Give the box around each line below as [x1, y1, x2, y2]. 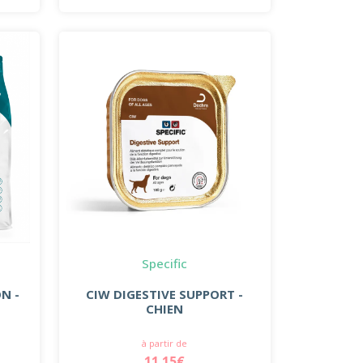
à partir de [142, 336, 188, 349]
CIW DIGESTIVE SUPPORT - [86, 285, 244, 302]
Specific [142, 254, 188, 271]
